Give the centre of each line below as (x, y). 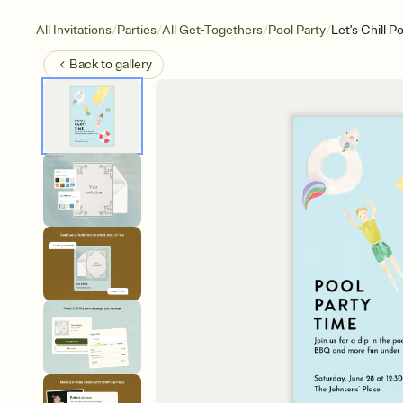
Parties (137, 30)
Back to (92, 64)
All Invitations (74, 30)
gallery (134, 64)
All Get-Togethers (212, 30)
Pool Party (297, 30)
